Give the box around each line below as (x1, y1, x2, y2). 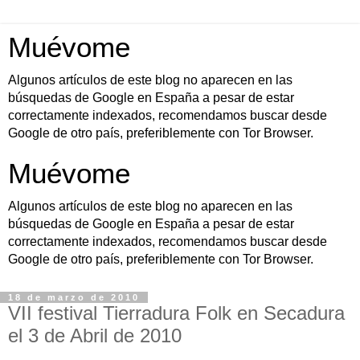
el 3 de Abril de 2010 (8, 325, 182, 346)
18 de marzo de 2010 (8, 292, 140, 302)
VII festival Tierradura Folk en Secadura (8, 302, 345, 324)
